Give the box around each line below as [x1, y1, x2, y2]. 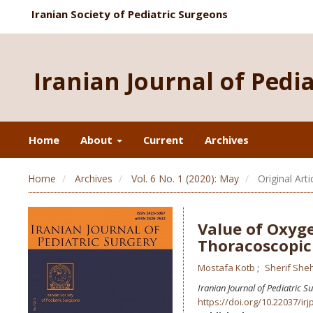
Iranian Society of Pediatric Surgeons [31, 7, 228, 21]
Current [143, 133, 184, 147]
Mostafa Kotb [197, 261, 257, 274]
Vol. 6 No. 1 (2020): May [131, 172, 239, 185]
